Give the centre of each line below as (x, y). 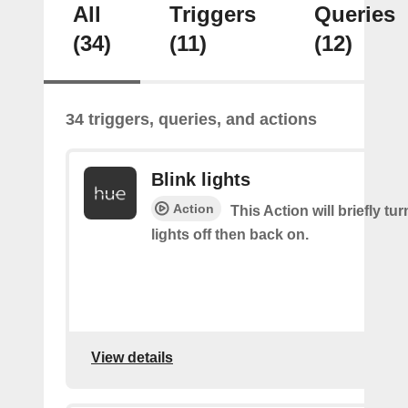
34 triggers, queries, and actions (191, 119)
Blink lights (201, 179)
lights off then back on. (230, 234)
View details (132, 358)
